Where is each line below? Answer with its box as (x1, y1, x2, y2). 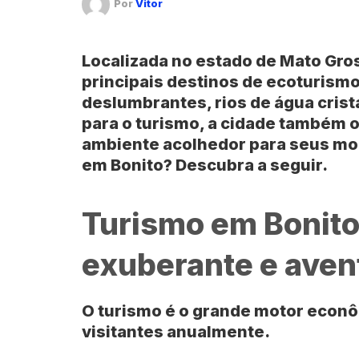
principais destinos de (82, 71, 266, 91)
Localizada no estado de (82, 50, 280, 71)
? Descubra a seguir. (163, 155, 328, 175)
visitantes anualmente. (82, 321, 270, 341)
